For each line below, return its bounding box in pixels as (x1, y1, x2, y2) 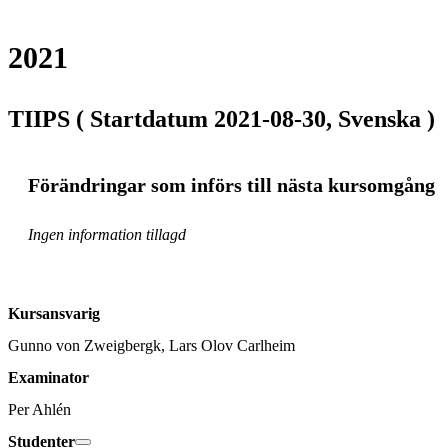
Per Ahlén (8, 400, 71, 418)
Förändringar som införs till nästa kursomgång (28, 174, 435, 197)
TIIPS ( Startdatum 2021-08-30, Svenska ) (8, 106, 435, 133)
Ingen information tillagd (28, 225, 186, 243)
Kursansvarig (8, 304, 100, 322)
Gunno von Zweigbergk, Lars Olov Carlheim (8, 336, 295, 354)
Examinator (8, 368, 89, 386)
